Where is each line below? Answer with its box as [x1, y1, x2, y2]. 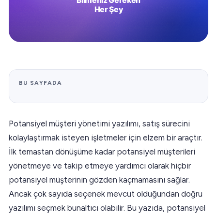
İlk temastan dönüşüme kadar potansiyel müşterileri [9, 146, 195, 156]
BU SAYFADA [19, 79, 62, 86]
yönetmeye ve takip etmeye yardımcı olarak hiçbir [9, 160, 191, 170]
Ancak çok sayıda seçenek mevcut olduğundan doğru [9, 188, 202, 199]
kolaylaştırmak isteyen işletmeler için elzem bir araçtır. [9, 132, 202, 142]
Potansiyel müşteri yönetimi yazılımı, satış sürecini [9, 118, 190, 128]
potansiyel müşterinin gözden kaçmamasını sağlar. [9, 174, 190, 185]
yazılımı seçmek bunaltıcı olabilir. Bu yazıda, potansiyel [9, 202, 205, 213]
